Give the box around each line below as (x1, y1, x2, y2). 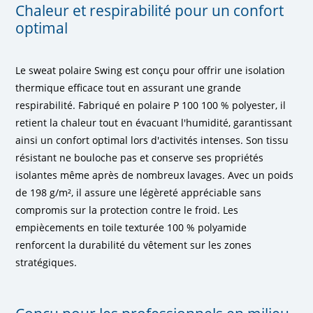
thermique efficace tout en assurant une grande (15, 80, 242, 94)
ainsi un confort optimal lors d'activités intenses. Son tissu (15, 133, 289, 147)
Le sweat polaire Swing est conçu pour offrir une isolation (15, 63, 286, 77)
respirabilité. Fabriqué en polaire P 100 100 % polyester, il (15, 98, 286, 112)
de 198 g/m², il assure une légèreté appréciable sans (15, 185, 262, 199)
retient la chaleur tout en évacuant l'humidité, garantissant (15, 115, 293, 129)
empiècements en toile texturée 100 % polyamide (15, 220, 247, 234)
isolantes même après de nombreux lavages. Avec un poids (15, 168, 294, 182)
